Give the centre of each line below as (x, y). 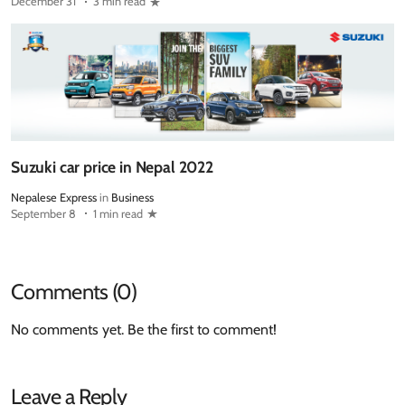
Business (132, 197)
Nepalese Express (54, 197)
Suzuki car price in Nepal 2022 (112, 166)
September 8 (43, 213)
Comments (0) (74, 291)
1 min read (118, 213)
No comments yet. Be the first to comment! (144, 329)
